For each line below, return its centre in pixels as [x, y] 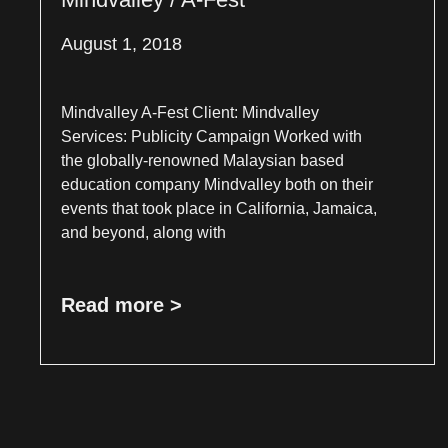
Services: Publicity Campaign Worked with [212, 136]
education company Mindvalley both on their [217, 184]
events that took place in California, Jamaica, [219, 208]
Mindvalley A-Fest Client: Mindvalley [190, 112]
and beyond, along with [144, 232]
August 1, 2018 [122, 43]
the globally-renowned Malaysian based [203, 160]
